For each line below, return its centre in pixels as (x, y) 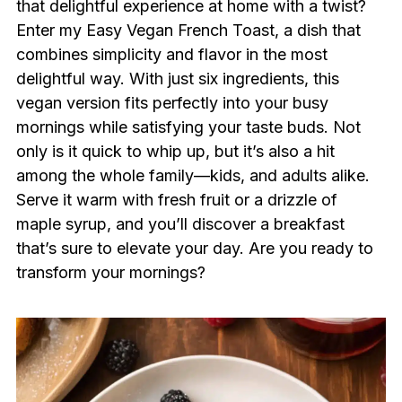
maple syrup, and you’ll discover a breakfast (180, 224)
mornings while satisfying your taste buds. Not (188, 127)
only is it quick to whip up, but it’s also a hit (175, 151)
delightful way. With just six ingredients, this (177, 79)
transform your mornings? (110, 272)
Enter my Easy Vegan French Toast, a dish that (188, 30)
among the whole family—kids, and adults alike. (192, 175)
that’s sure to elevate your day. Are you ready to (194, 248)
